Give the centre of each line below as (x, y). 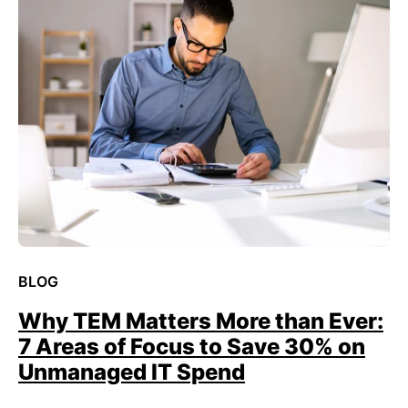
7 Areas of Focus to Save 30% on (192, 347)
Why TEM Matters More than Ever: (201, 321)
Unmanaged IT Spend (132, 372)
